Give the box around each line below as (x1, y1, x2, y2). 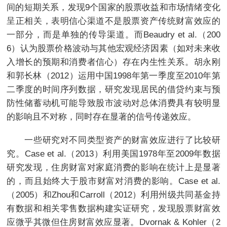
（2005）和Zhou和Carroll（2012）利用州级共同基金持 (7, 189, 220, 200)
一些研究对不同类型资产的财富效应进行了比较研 (7, 134, 220, 145)
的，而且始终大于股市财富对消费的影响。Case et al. (7, 175, 220, 186)
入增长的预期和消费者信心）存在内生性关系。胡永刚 (7, 56, 220, 67)
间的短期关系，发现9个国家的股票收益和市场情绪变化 (7, 2, 220, 12)
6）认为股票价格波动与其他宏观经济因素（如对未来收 (7, 43, 220, 53)
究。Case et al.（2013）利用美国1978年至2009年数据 (7, 148, 220, 159)
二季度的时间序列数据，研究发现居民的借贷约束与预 (7, 84, 220, 94)
